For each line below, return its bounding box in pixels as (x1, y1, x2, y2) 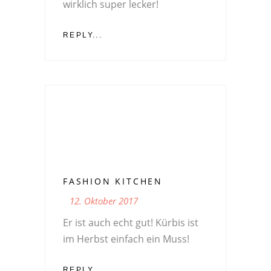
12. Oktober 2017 (70, 194, 138, 207)
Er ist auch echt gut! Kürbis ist (63, 215, 198, 229)
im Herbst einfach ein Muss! (63, 232, 189, 246)
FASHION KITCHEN (63, 175, 163, 187)
